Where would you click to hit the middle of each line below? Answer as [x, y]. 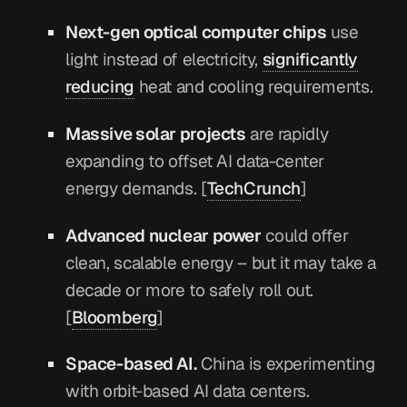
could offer [305, 235]
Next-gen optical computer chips [196, 33]
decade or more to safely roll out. [190, 290]
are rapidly [287, 134]
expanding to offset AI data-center [195, 161]
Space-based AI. [131, 364]
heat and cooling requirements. [253, 87]
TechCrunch [253, 188]
